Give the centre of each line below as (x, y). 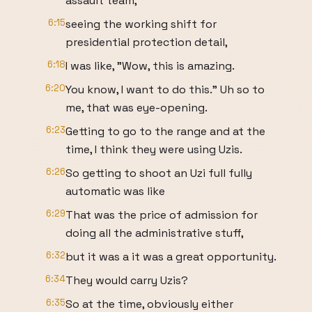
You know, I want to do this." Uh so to (165, 89)
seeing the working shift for (141, 24)
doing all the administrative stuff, (155, 233)
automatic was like (115, 191)
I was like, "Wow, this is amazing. (150, 66)
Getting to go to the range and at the (165, 131)
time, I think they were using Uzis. (154, 149)
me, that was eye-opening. (136, 108)
